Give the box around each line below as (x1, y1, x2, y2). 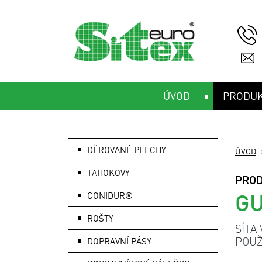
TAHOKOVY (87, 167, 130, 178)
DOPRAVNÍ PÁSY (87, 235, 151, 247)
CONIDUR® (87, 189, 133, 201)
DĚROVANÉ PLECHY (87, 144, 166, 156)
